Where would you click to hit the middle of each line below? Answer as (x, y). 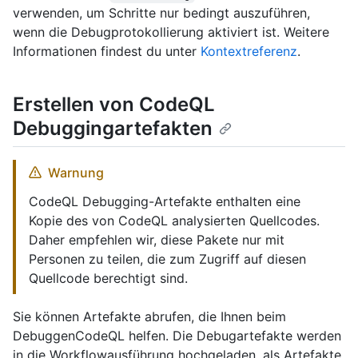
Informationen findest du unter (107, 52)
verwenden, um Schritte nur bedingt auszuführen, (161, 13)
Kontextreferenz (249, 52)
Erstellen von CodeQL (114, 105)
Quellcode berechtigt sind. (108, 278)
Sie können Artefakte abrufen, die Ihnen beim (149, 317)
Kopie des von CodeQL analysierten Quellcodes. (174, 221)
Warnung (76, 173)
